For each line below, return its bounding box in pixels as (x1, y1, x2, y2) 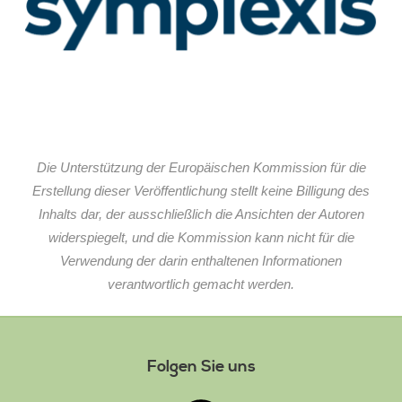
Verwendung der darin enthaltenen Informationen (60, 253, 342, 268)
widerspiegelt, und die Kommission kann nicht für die (48, 230, 354, 245)
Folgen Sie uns (146, 356, 256, 377)
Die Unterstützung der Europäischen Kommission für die (36, 160, 366, 175)
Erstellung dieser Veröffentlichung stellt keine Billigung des (32, 183, 370, 198)
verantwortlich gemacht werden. (108, 276, 294, 292)
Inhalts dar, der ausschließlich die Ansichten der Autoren (38, 206, 364, 222)
